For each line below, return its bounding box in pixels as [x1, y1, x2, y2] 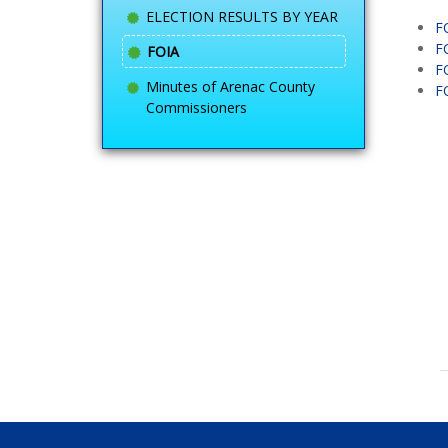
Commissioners [146, 97, 247, 117]
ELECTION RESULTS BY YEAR [146, 6, 338, 26]
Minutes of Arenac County [146, 76, 315, 96]
